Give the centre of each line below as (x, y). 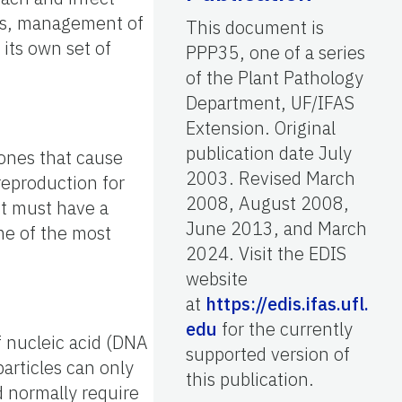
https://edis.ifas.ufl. (287, 303)
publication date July (269, 153)
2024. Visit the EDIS (266, 253)
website (217, 278)
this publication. (250, 379)
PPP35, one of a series (275, 52)
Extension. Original (261, 127)
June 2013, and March (276, 228)
